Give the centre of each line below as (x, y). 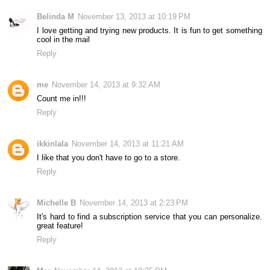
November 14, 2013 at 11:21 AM (128, 143)
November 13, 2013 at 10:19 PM (134, 16)
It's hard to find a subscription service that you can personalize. (149, 216)
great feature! (60, 225)
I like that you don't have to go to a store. (109, 157)
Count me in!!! (62, 98)
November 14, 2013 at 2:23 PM (134, 202)
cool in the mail (64, 39)
